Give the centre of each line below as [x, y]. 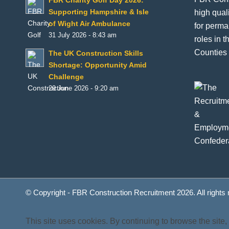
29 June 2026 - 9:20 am [84, 89]
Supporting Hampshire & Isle [99, 12]
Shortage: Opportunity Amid [98, 65]
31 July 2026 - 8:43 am [83, 36]
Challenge [66, 77]
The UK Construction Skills [96, 54]
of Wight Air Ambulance [89, 24]
